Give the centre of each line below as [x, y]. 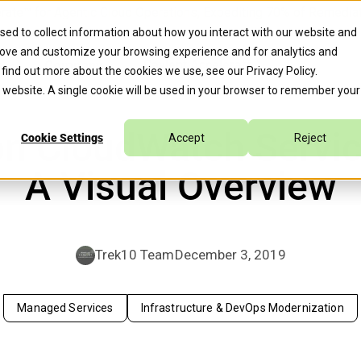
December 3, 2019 [230, 255]
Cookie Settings [62, 138]
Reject [310, 138]
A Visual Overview [180, 187]
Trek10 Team [134, 255]
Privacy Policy [281, 71]
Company [73, 66]
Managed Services [65, 308]
